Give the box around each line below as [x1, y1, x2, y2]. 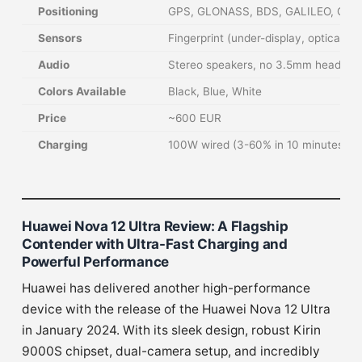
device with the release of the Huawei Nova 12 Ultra [22, 301, 330, 317]
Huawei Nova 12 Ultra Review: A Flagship [22, 217, 288, 234]
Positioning [38, 4, 99, 18]
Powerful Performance [22, 253, 169, 270]
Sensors [38, 31, 82, 44]
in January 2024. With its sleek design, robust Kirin [22, 322, 321, 338]
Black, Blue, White [168, 84, 262, 98]
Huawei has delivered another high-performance [22, 280, 310, 296]
